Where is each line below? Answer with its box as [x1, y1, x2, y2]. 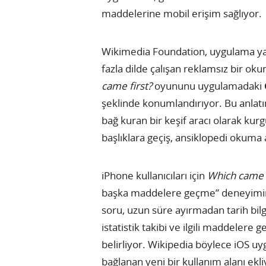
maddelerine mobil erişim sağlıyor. [102, 7, 262, 21]
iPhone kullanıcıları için [102, 169, 207, 183]
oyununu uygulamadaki [152, 79, 264, 93]
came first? [102, 79, 152, 93]
